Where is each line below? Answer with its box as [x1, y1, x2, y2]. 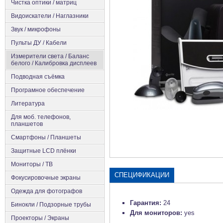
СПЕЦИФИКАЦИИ [114, 171, 169, 179]
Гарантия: [130, 199, 163, 207]
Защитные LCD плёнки [11, 147, 76, 154]
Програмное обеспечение [11, 86, 85, 94]
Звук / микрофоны [11, 25, 61, 33]
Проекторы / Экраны [11, 214, 69, 222]
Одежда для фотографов [11, 187, 82, 195]
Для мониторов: [130, 209, 184, 217]
